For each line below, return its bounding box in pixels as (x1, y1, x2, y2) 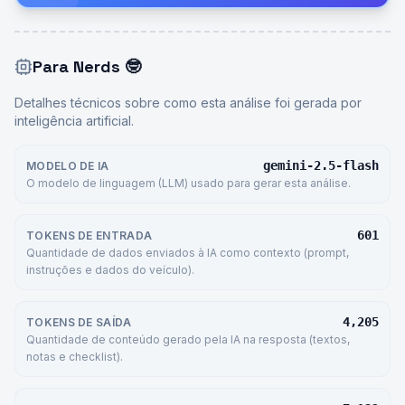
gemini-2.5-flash (263, 158, 379, 173)
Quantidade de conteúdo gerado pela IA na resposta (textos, (26, 333, 350, 346)
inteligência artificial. (14, 113, 134, 128)
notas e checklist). (26, 350, 123, 363)
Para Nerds (33, 56, 120, 77)
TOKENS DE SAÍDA (26, 316, 132, 329)
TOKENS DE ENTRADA (26, 229, 153, 242)
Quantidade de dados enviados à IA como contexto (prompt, (26, 246, 349, 259)
